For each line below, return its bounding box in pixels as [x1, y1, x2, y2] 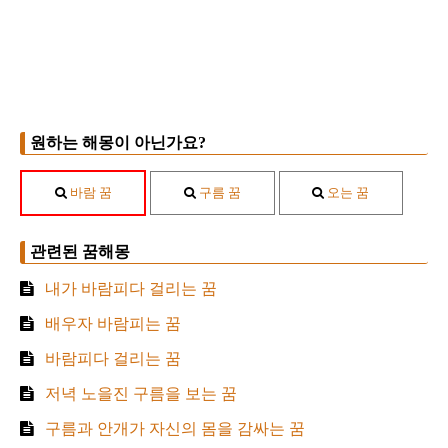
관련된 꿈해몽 [30, 243, 130, 260]
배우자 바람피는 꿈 [40, 315, 181, 332]
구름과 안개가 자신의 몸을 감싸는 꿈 [40, 420, 305, 437]
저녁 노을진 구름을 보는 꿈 [40, 385, 237, 402]
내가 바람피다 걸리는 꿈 [40, 280, 217, 297]
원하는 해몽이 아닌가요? [30, 134, 206, 151]
